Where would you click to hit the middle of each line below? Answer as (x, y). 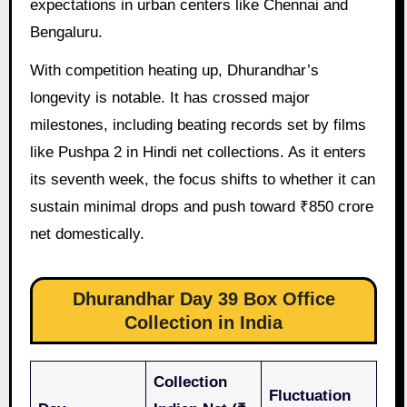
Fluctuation (310, 396)
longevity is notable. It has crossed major (169, 98)
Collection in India (203, 323)
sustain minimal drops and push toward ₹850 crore (201, 207)
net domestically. (87, 234)
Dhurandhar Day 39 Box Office (203, 299)
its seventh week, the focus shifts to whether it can (202, 180)
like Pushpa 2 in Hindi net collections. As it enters (198, 153)
